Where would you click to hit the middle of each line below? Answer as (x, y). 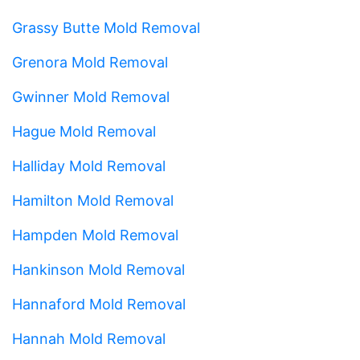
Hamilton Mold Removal (93, 200)
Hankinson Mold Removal (98, 269)
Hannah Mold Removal (89, 338)
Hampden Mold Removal (95, 235)
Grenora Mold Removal (90, 62)
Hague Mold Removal (84, 131)
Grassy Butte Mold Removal (106, 27)
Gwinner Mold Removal (91, 96)
